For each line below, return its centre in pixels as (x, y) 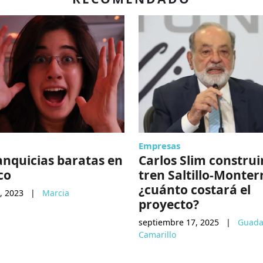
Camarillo (158, 235)
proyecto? (169, 204)
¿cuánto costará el (195, 190)
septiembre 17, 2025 (179, 222)
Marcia (56, 193)
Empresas (159, 146)
